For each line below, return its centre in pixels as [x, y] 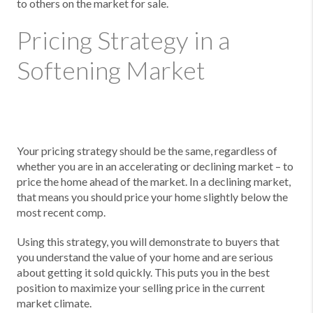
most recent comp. [61, 212]
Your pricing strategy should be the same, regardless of [147, 151]
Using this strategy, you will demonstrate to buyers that [148, 241]
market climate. [54, 303]
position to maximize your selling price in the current [141, 287]
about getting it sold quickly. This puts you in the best [143, 272]
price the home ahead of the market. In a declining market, [154, 181]
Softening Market [111, 70]
